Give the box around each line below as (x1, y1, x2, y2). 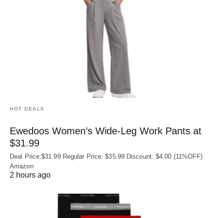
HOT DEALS (10, 106, 45, 111)
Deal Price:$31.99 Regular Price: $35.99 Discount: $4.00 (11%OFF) (10, 152, 203, 160)
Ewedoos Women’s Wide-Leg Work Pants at (10, 125, 201, 136)
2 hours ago (10, 170, 51, 179)
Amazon (10, 162, 34, 170)
